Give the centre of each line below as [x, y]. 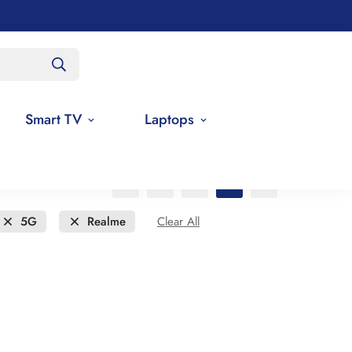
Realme [106, 221]
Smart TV [53, 119]
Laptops [169, 119]
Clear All [178, 221]
